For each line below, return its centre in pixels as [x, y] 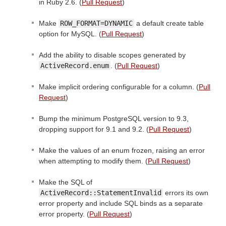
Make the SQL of [66, 182]
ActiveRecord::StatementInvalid [101, 193]
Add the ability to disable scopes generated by [112, 55]
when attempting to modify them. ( [93, 161]
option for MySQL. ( [70, 34]
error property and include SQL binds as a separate [121, 204]
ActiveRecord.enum [75, 66]
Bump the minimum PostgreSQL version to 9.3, [114, 119]
